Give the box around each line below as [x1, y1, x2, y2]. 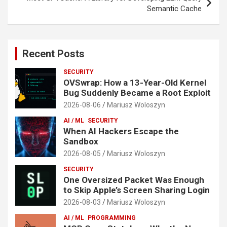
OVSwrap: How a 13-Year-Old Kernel [63, 77, 206, 88]
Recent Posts [22, 47, 85, 60]
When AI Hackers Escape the [63, 126, 179, 136]
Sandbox [63, 136, 98, 146]
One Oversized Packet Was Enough [63, 174, 204, 185]
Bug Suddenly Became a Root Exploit [63, 87, 211, 98]
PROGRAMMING [88, 214, 136, 221]
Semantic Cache [147, 4, 202, 13]
